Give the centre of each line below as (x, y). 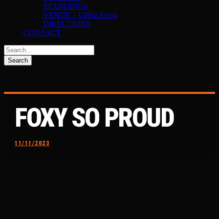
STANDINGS (66, 6)
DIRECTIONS (67, 24)
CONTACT (42, 33)
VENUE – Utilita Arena (80, 15)
